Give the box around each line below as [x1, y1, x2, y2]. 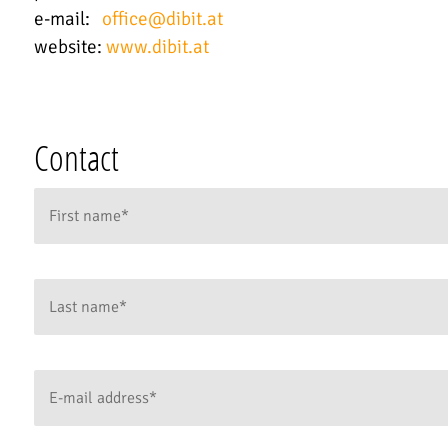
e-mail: [33, 7, 102, 32]
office [101, 7, 148, 32]
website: [33, 35, 106, 60]
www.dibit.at [105, 35, 209, 60]
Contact [33, 134, 119, 182]
